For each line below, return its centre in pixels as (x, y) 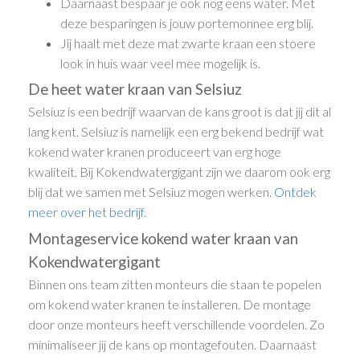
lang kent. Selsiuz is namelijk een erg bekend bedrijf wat (176, 132)
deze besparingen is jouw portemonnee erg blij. (187, 22)
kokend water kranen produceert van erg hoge (155, 152)
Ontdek (296, 192)
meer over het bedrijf (86, 212)
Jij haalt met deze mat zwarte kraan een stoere (188, 43)
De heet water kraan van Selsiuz (135, 90)
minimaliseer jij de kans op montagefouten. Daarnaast (173, 344)
